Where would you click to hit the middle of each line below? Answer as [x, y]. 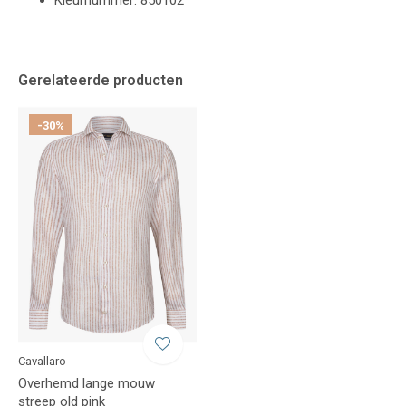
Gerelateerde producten [101, 80]
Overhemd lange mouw [87, 383]
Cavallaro [42, 361]
